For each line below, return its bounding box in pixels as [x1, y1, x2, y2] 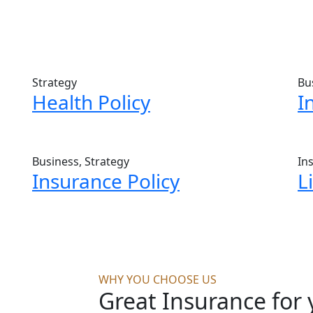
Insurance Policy [32, 168, 180, 195]
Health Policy [32, 89, 150, 116]
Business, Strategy [32, 154, 129, 170]
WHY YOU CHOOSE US [99, 272, 217, 288]
